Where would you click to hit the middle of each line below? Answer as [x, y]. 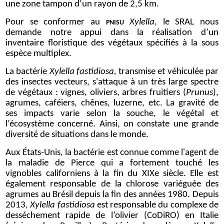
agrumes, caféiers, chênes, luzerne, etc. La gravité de [112, 103]
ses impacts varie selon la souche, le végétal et [112, 114]
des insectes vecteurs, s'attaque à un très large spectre [112, 82]
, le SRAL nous [186, 22]
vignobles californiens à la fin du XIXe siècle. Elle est [112, 174]
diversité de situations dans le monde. [77, 135]
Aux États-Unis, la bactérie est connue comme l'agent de [112, 153]
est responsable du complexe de [156, 205]
